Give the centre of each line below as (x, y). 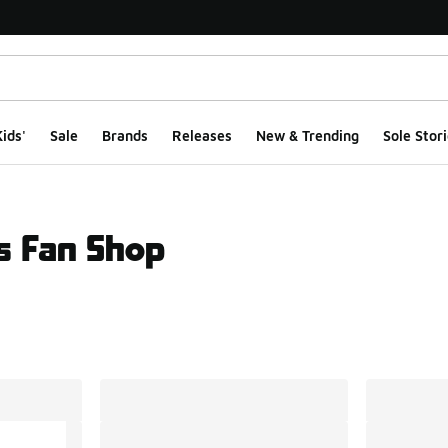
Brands (124, 135)
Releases (201, 135)
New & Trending (307, 135)
